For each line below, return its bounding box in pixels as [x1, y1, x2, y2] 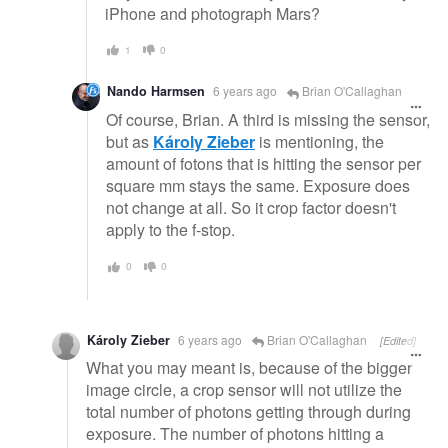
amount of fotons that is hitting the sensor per [106, 152, 421, 176]
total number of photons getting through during [86, 400, 411, 424]
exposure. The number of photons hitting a [86, 422, 384, 446]
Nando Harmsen [107, 82, 205, 101]
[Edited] [380, 332, 416, 348]
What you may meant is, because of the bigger [86, 356, 412, 380]
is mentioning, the [255, 130, 384, 154]
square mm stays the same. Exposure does [106, 174, 410, 198]
